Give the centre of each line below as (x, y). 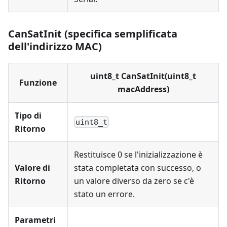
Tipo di (28, 116)
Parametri (35, 220)
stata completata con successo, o (138, 168)
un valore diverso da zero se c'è (134, 181)
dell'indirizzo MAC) (55, 46)
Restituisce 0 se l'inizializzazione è (138, 155)
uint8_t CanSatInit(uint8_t (143, 76)
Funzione (38, 83)
